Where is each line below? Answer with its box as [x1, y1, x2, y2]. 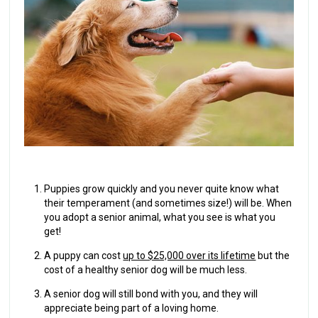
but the [256, 249, 290, 261]
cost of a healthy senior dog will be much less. [44, 263, 248, 275]
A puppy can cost [44, 249, 124, 261]
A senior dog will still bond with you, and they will [44, 287, 258, 300]
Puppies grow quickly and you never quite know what [44, 182, 280, 194]
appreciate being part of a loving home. [44, 302, 224, 314]
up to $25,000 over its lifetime [123, 249, 256, 261]
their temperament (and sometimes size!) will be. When [44, 197, 292, 209]
